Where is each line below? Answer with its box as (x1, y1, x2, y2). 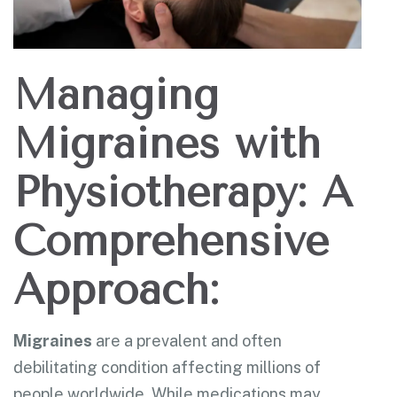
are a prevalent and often (92, 331, 282, 350)
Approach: (13, 264, 219, 315)
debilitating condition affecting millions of (13, 357, 321, 377)
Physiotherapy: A (13, 167, 353, 217)
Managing (13, 69, 219, 120)
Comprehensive (13, 215, 329, 266)
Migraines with (13, 118, 321, 168)
